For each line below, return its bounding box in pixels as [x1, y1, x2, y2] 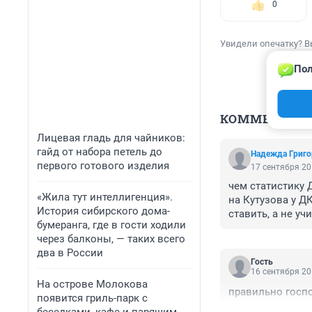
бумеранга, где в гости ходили [37, 219, 186, 231]
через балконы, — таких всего [37, 233, 185, 245]
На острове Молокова [37, 278, 148, 290]
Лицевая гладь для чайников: [37, 132, 185, 144]
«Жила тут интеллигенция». [37, 191, 173, 203]
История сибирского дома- [37, 205, 170, 217]
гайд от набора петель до [37, 146, 162, 158]
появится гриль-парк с [37, 292, 148, 304]
